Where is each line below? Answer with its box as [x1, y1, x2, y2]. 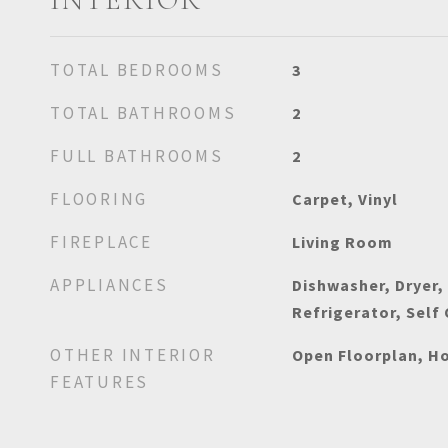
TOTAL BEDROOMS [50, 59, 224, 81]
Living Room [291, 232, 393, 252]
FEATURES [50, 371, 149, 393]
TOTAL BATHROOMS [50, 102, 237, 124]
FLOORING [50, 188, 148, 210]
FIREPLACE [50, 231, 153, 253]
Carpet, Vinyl [291, 189, 398, 209]
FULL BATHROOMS [50, 145, 224, 167]
